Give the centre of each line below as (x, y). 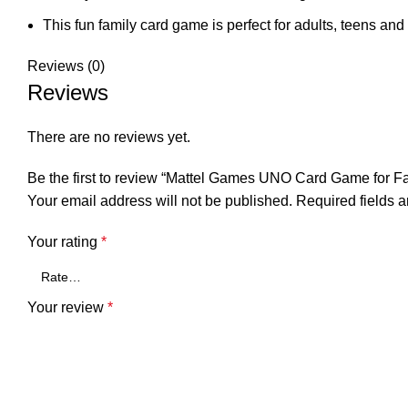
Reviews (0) (66, 66)
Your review (67, 307)
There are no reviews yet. (109, 137)
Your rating (64, 242)
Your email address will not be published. (160, 201)
